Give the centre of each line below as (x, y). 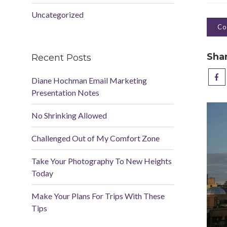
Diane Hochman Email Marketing (89, 80)
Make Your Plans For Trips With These (98, 196)
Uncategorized (58, 14)
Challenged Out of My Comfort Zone (96, 138)
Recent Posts (61, 58)
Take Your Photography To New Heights (102, 161)
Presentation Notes (65, 92)
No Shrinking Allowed (69, 115)
